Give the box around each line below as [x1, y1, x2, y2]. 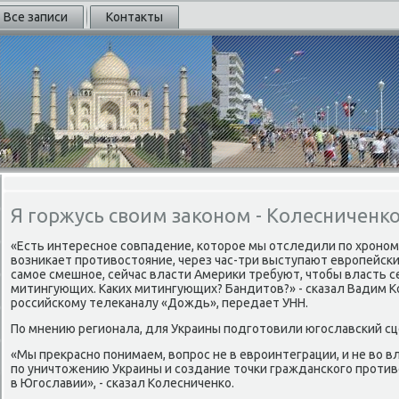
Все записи [4, 10, 68, 24]
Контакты [106, 10, 163, 24]
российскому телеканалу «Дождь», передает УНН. [11, 296, 308, 310]
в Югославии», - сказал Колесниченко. [11, 376, 234, 390]
